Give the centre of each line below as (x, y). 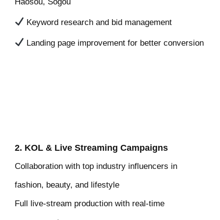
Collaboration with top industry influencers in (96, 166)
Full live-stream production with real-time (90, 203)
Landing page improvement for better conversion (114, 43)
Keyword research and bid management (98, 22)
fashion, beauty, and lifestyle (67, 185)
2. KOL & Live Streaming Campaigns (91, 148)
